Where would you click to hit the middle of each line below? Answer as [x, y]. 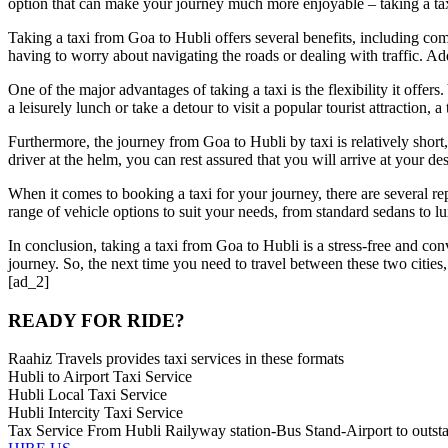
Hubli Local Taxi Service [87, 395]
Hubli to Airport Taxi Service [100, 377]
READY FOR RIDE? [96, 320]
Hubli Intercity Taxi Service [95, 413]
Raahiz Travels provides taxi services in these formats [176, 359]
